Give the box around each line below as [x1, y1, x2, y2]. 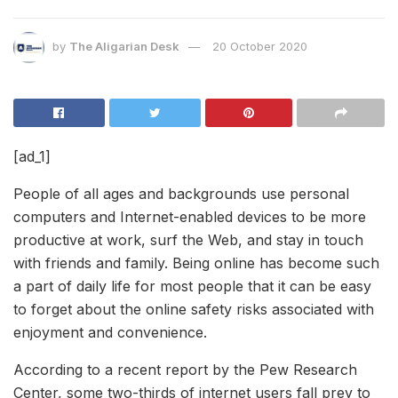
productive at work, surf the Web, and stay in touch [13, 231, 363, 250]
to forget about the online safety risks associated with [13, 300, 374, 319]
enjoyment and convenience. [13, 323, 207, 342]
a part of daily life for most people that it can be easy [13, 277, 371, 296]
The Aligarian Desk [69, 39, 179, 54]
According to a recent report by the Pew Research [13, 361, 357, 379]
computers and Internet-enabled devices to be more [13, 208, 366, 227]
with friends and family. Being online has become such [13, 254, 379, 273]
